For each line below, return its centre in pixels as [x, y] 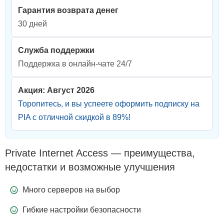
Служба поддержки [56, 50]
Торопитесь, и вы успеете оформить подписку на [109, 104]
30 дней [32, 24]
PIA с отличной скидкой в [65, 117]
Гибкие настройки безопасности [82, 210]
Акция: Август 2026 [56, 90]
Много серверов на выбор [71, 190]
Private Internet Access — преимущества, [100, 153]
